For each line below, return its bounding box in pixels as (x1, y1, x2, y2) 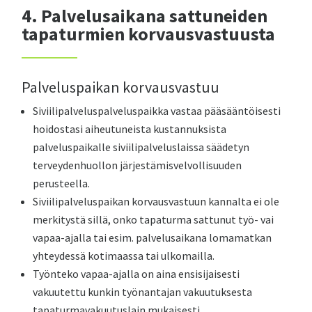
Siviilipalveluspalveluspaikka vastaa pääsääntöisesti (33, 104, 281, 118)
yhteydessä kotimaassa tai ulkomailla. (33, 249, 215, 263)
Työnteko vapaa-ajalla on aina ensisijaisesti (33, 267, 240, 281)
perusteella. (33, 176, 91, 190)
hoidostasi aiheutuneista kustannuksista (33, 122, 227, 136)
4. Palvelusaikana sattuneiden (22, 4, 268, 27)
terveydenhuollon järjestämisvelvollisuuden (33, 158, 242, 172)
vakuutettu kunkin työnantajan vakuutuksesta (33, 285, 253, 299)
